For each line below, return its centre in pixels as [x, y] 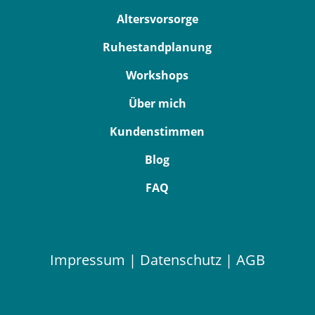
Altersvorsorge [157, 19]
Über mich [157, 103]
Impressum [87, 260]
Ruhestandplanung [157, 47]
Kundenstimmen [157, 131]
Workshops [157, 75]
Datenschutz [180, 260]
